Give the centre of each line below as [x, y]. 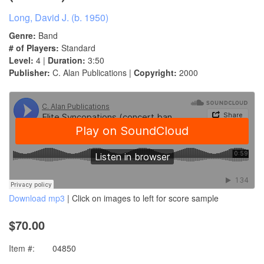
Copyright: [155, 73]
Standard [77, 48]
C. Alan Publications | [92, 73]
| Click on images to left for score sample [142, 198]
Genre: [22, 36]
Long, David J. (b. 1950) [59, 18]
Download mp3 [37, 198]
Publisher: [29, 73]
